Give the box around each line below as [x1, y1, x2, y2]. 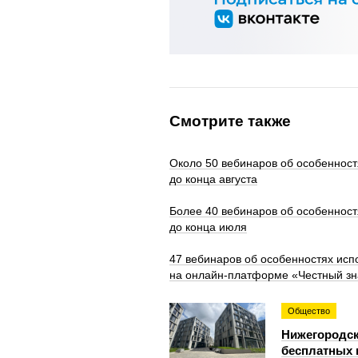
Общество [288, 306, 330, 316]
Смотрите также [169, 113, 291, 129]
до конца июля [169, 221, 247, 233]
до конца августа [169, 173, 257, 185]
